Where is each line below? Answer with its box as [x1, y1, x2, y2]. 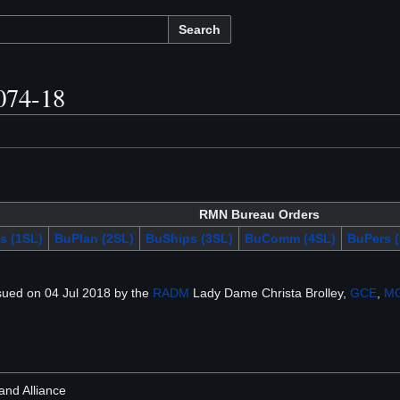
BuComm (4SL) [244, 231, 336, 246]
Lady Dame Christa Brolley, [189, 286, 350, 301]
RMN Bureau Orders [198, 207, 320, 222]
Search [179, 22, 221, 37]
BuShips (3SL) [145, 231, 233, 246]
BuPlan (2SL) [54, 231, 134, 246]
